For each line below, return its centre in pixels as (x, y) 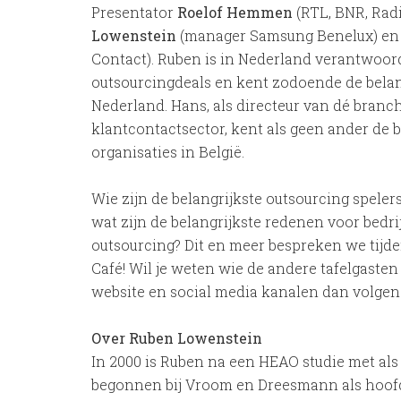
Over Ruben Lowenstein (177, 338)
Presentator (134, 12)
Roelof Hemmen (235, 12)
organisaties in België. (175, 152)
